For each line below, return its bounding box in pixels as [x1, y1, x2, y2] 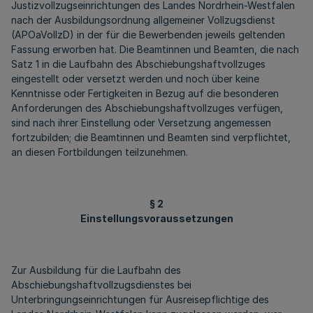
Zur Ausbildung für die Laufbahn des [11, 264, 181, 276]
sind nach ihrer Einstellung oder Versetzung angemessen [11, 117, 271, 129]
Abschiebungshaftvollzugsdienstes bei [11, 279, 191, 291]
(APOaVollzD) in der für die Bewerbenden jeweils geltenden [11, 29, 285, 41]
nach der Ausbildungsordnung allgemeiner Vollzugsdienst [11, 14, 275, 26]
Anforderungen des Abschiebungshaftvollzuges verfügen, [11, 102, 283, 114]
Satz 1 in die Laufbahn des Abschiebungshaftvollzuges [11, 58, 265, 70]
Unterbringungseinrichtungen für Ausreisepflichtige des [11, 293, 269, 305]
